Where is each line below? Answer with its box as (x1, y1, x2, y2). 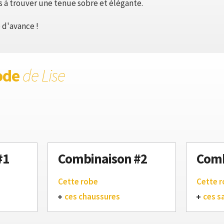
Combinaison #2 (58, 150, 147, 167)
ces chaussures (64, 191, 120, 202)
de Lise (22, 65, 65, 86)
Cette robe (58, 176, 98, 187)
